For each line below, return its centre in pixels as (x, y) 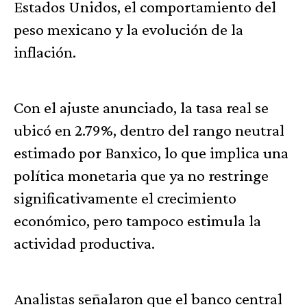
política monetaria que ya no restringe (141, 175)
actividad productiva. (84, 243)
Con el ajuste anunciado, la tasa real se (141, 108)
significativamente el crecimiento (125, 198)
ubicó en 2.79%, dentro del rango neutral (149, 130)
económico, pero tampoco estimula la (137, 221)
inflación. (45, 52)
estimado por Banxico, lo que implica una (151, 153)
